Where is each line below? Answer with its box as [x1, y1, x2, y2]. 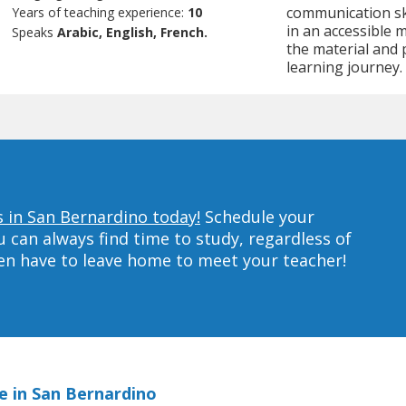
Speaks [12, 24, 58, 42]
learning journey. [285, 57, 402, 78]
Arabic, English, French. [57, 24, 208, 42]
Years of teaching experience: [12, 4, 188, 22]
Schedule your [200, 205, 314, 227]
